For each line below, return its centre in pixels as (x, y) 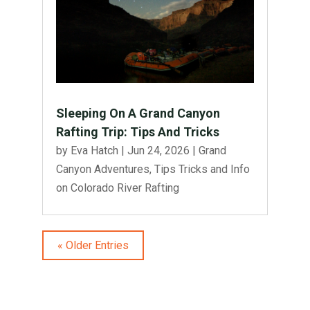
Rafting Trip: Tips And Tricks (137, 132)
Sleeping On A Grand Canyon (138, 113)
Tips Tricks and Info (202, 170)
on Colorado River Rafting (117, 188)
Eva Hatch (94, 151)
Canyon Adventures (102, 170)
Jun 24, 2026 (158, 151)
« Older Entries (93, 246)
